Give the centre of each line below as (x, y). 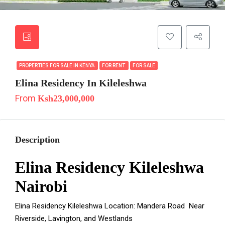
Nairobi (41, 186)
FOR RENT (114, 66)
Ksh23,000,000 (66, 98)
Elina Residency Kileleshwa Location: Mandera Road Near (110, 206)
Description (37, 140)
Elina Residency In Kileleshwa (81, 83)
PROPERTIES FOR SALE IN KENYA (57, 66)
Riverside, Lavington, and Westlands (74, 218)
